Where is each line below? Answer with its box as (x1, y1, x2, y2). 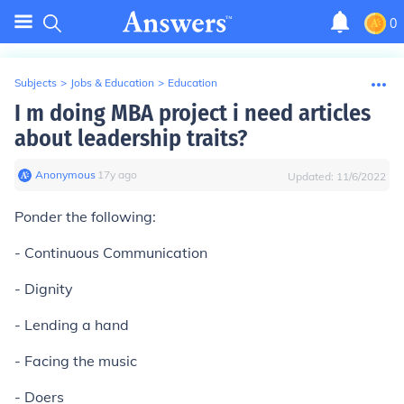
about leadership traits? (14, 124, 247, 152)
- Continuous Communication (14, 243, 207, 262)
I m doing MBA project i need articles (14, 99, 371, 127)
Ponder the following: (14, 207, 156, 225)
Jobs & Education (70, 76, 154, 89)
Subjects (14, 76, 57, 89)
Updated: (288, 170, 336, 183)
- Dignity (14, 280, 73, 298)
